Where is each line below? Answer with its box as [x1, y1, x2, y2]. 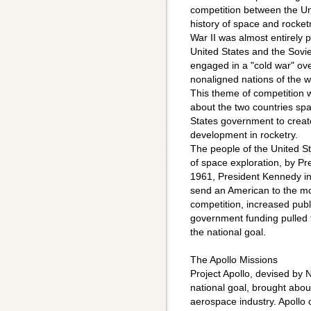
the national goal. [190, 226, 266, 238]
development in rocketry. [190, 129, 298, 141]
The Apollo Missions [190, 254, 278, 266]
